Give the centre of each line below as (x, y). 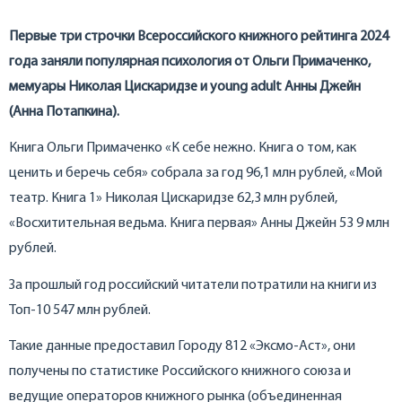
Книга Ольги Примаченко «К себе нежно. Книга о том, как (183, 149)
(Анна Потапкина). (64, 112)
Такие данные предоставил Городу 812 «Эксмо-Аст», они (182, 347)
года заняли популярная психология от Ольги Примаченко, (190, 61)
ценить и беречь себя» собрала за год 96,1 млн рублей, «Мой (196, 174)
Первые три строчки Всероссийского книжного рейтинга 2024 (199, 36)
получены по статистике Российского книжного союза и (180, 372)
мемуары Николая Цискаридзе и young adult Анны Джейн (185, 87)
